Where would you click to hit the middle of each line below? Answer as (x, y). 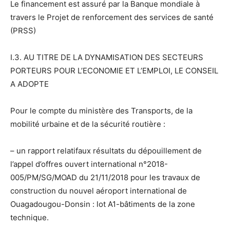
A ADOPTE (30, 84)
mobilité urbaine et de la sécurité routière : (88, 124)
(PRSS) (23, 30)
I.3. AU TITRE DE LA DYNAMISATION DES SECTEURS (107, 57)
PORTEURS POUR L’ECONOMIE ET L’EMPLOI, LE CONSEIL (114, 70)
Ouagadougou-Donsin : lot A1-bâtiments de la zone (103, 204)
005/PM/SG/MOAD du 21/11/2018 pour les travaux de (105, 177)
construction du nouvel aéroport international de (99, 190)
